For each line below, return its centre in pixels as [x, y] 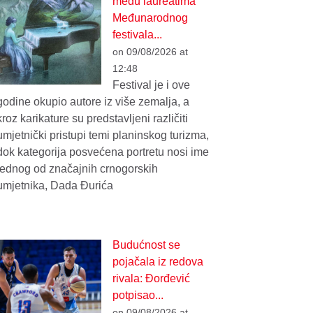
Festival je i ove [152, 85]
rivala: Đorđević [152, 278]
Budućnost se [147, 245]
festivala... [138, 34]
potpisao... [138, 295]
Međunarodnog [151, 17]
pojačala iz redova [158, 261]
